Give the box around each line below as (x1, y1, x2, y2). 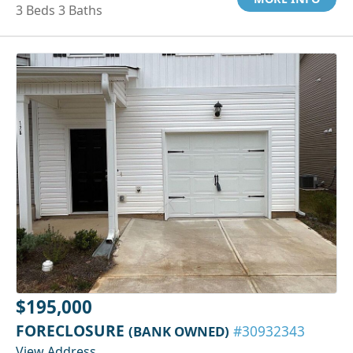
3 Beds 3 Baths (16, 2, 102, 20)
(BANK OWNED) (128, 322, 229, 341)
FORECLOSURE (16, 320, 128, 342)
